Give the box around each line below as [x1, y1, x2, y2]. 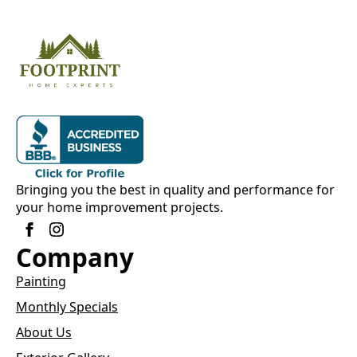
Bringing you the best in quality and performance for [16, 180, 335, 198]
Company [16, 240, 134, 274]
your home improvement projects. [16, 198, 223, 216]
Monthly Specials [16, 297, 118, 316]
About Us [16, 323, 72, 341]
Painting [16, 272, 66, 290]
